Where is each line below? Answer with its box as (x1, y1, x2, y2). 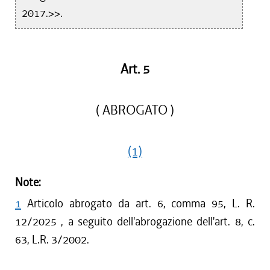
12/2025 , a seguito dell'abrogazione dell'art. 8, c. (15, 214, 255, 229)
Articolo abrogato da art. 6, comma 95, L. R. (27, 196, 255, 211)
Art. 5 (120, 61, 150, 78)
